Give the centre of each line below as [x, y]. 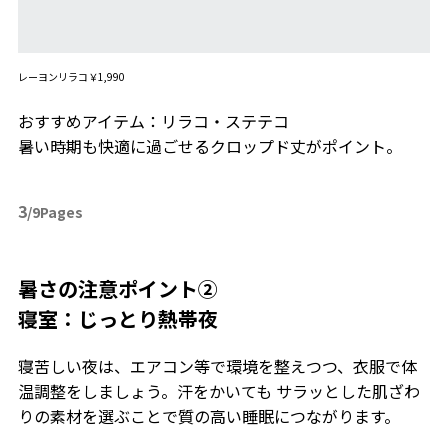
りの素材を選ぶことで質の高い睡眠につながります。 [208, 415]
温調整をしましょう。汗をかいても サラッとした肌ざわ [218, 390]
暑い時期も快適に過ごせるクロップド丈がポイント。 [209, 145]
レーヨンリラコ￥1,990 [71, 76]
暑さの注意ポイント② [117, 288]
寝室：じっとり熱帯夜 [117, 318]
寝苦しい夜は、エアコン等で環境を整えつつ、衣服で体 [217, 365]
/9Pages [54, 211]
